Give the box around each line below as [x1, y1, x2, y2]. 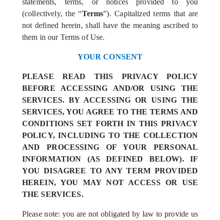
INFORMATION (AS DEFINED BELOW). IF [22, 155, 198, 163]
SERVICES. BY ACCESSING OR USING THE [22, 96, 198, 104]
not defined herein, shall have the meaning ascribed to [22, 21, 198, 29]
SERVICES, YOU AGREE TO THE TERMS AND [22, 108, 198, 116]
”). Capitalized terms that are [103, 9, 198, 18]
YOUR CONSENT [77, 53, 143, 61]
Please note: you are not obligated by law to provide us [22, 210, 198, 218]
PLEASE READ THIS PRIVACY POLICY [22, 72, 198, 81]
